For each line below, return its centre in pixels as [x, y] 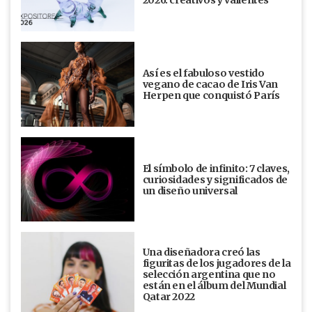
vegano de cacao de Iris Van [210, 84]
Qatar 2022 [169, 297]
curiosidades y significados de [215, 179]
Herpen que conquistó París [211, 95]
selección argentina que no [209, 275]
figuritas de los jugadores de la [217, 264]
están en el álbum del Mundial [214, 286]
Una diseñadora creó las [201, 252]
